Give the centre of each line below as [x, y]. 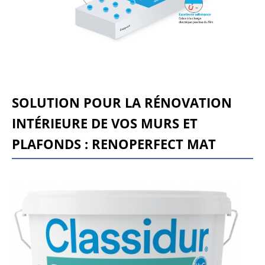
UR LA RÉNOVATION [167, 101]
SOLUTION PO [57, 101]
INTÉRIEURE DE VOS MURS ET [105, 121]
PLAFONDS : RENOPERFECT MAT [114, 142]
